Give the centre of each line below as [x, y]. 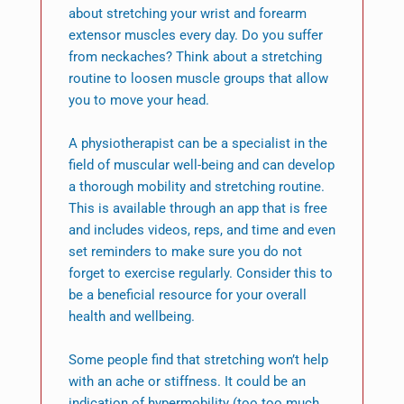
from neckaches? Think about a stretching [195, 57]
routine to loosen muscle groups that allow [198, 79]
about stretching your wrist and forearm [187, 14]
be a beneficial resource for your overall [187, 295]
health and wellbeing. [131, 317]
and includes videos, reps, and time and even [202, 230]
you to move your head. [138, 101]
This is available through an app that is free [197, 209]
